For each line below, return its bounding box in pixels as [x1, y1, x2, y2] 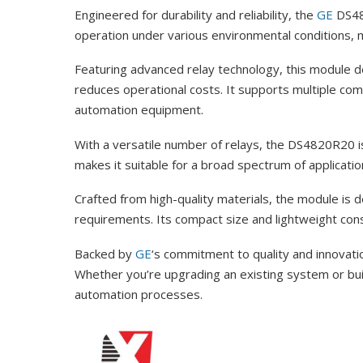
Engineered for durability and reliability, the [75, 6, 317, 23]
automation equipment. [75, 101, 203, 117]
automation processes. [75, 285, 203, 302]
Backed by [75, 245, 135, 262]
